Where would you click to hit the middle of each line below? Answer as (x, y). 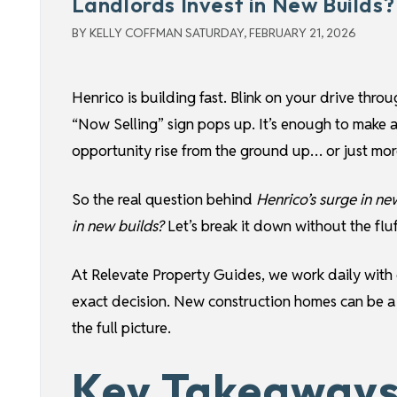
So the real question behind (163, 200)
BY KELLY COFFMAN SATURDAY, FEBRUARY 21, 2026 (214, 33)
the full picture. (121, 328)
